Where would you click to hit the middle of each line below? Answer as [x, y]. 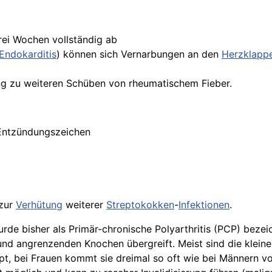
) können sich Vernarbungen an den [139, 54]
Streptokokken [140, 205]
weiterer [84, 205]
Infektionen [204, 205]
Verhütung [39, 205]
